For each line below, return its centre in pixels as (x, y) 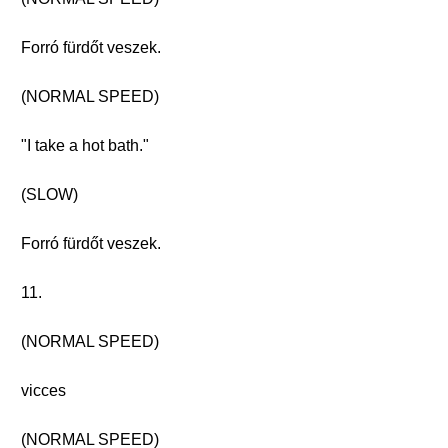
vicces (43, 390)
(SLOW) (49, 194)
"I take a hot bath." (85, 145)
